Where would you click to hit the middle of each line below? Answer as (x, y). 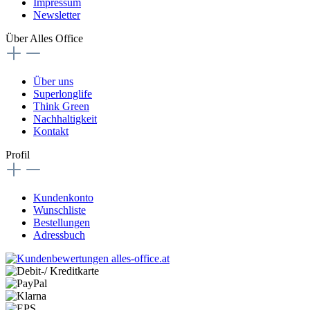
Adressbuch (59, 235)
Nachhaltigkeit (65, 118)
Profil (18, 154)
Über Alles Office (44, 38)
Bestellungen (62, 222)
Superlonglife (63, 93)
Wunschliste (60, 210)
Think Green (61, 106)
